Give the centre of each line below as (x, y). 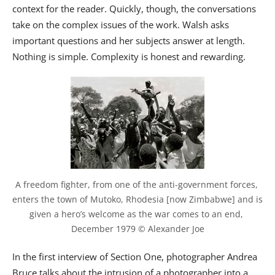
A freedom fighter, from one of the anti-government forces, (136, 185)
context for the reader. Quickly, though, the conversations (134, 9)
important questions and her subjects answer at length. (129, 41)
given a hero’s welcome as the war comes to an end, (136, 214)
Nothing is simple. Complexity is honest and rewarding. (129, 57)
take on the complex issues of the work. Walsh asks (121, 25)
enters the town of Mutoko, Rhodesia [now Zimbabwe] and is (137, 199)
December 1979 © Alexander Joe (137, 229)
